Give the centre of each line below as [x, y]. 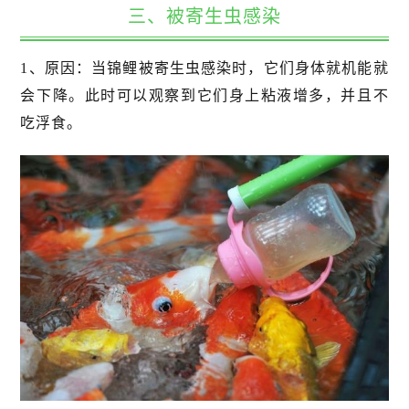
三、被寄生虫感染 [204, 16]
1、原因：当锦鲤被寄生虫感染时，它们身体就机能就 [204, 68]
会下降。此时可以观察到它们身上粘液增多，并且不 [204, 95]
